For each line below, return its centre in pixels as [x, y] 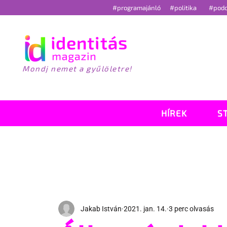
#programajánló [138, 8]
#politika [184, 8]
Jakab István [101, 209]
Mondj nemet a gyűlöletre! [77, 68]
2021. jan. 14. [145, 209]
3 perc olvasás [191, 209]
